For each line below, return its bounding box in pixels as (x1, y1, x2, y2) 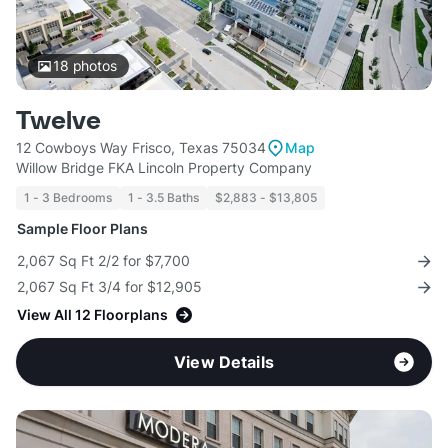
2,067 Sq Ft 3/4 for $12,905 (17, 278, 202, 296)
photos (68, 57, 117, 75)
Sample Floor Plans (17, 220, 148, 238)
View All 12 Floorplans (17, 306, 168, 324)
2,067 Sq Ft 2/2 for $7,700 (17, 252, 190, 270)
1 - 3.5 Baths (128, 190, 199, 206)
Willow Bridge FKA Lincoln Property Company (16, 159, 312, 177)
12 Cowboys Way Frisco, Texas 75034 (16, 139, 266, 157)
